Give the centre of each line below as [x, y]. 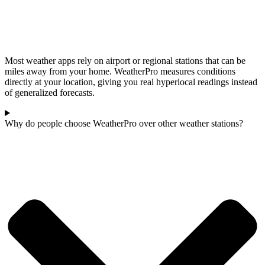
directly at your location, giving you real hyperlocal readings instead [131, 82]
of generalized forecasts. [50, 93]
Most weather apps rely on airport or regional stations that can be [125, 61]
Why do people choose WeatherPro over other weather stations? [124, 124]
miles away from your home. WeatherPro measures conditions [120, 72]
